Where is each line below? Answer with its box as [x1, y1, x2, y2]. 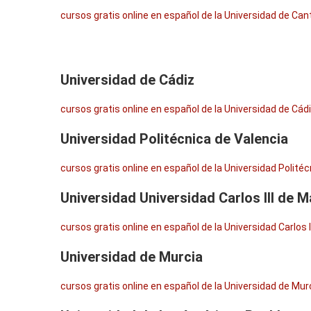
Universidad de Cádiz [60, 72, 194, 88]
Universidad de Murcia [60, 249, 203, 265]
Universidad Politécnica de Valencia [60, 131, 288, 147]
